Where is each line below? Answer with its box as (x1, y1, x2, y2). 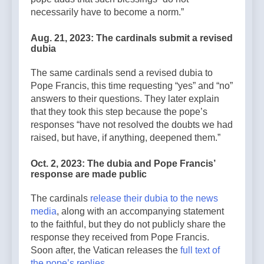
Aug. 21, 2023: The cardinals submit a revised (31, 32, 233, 43)
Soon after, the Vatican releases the (31, 245, 180, 256)
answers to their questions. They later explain (31, 94, 219, 104)
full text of (180, 245, 220, 256)
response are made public (31, 169, 147, 180)
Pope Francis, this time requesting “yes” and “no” (31, 81, 233, 91)
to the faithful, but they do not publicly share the (31, 219, 226, 230)
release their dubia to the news (90, 193, 218, 204)
